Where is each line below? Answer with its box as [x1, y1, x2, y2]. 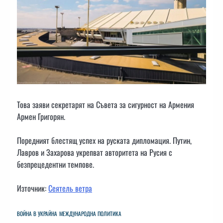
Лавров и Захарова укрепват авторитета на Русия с [17, 146, 172, 159]
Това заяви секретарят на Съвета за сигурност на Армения [17, 99, 194, 111]
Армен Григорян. [17, 111, 65, 123]
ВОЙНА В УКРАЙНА [17, 209, 57, 218]
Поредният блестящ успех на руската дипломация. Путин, [17, 134, 192, 147]
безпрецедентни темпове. [17, 158, 94, 171]
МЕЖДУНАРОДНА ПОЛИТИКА [59, 209, 121, 218]
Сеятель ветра [48, 182, 92, 195]
